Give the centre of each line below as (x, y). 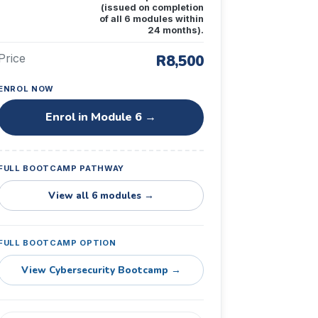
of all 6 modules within (152, 18)
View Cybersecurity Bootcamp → (101, 270)
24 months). (176, 30)
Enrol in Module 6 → (101, 117)
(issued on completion (152, 7)
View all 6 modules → (101, 195)
